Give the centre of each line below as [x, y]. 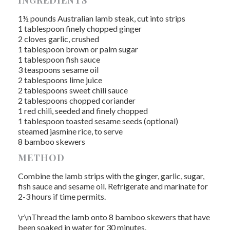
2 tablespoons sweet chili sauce [73, 90]
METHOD [41, 158]
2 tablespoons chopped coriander [77, 100]
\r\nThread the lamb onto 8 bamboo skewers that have [114, 217]
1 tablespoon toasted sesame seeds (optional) [98, 121]
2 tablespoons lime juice [60, 80]
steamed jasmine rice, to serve [70, 131]
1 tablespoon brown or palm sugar [78, 49]
